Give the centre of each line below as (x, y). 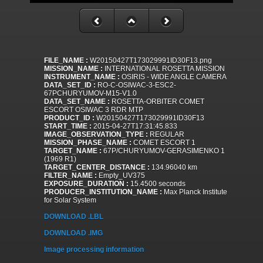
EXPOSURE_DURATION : (86, 184)
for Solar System (70, 200)
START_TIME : (68, 127)
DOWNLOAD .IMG (73, 233)
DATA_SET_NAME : (77, 102)
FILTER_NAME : (70, 176)
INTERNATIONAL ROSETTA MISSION (164, 69)
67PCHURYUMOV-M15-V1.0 (90, 94)
